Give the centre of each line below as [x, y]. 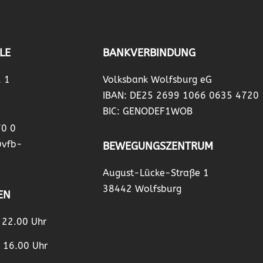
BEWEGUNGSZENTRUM [158, 146]
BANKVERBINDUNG [149, 53]
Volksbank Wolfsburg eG [157, 79]
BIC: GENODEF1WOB [147, 111]
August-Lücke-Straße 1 [156, 173]
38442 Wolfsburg [142, 189]
